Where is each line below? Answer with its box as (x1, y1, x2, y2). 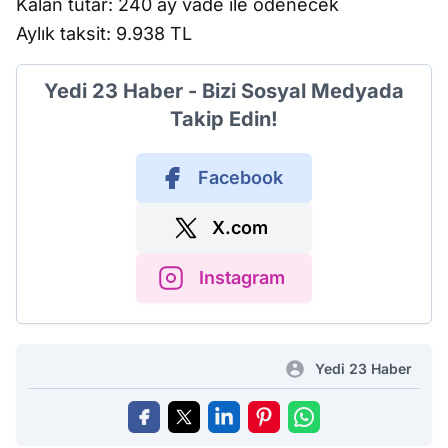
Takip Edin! (170, 107, 278, 131)
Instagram (199, 267, 285, 288)
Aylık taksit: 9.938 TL (16, 23, 192, 44)
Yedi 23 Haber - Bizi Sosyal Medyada (44, 79, 404, 103)
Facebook (197, 167, 283, 188)
